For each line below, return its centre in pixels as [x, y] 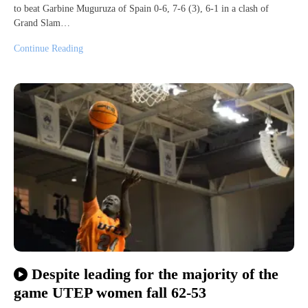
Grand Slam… [42, 23]
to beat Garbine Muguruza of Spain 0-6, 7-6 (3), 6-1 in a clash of [141, 9]
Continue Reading [48, 49]
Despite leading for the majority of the [155, 274]
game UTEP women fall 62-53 [110, 292]
